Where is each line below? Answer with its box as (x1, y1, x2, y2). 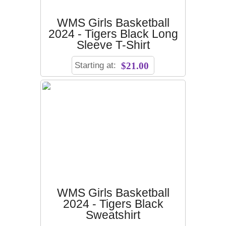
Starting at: (75, 60, 119, 70)
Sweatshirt (86, 209, 140, 222)
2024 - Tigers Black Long (48, 27, 178, 40)
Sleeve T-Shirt (76, 38, 150, 51)
